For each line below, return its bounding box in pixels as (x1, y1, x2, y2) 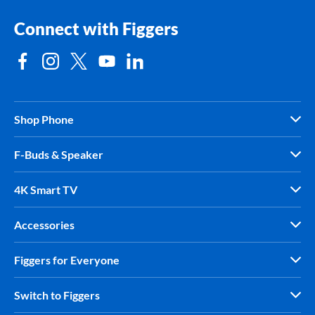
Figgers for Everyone (14, 252, 120, 266)
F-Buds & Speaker (14, 147, 103, 161)
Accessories (14, 217, 75, 231)
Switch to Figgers (14, 288, 100, 302)
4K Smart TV (14, 182, 77, 196)
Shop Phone (14, 112, 74, 126)
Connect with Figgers (14, 18, 179, 39)
